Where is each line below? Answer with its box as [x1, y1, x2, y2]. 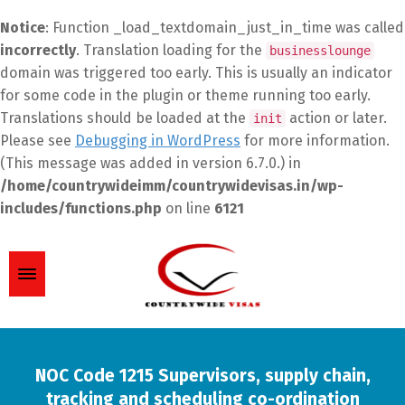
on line [162, 200, 214, 217]
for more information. [240, 132, 390, 149]
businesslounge [269, 43, 371, 58]
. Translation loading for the [76, 42, 266, 59]
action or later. [286, 109, 387, 127]
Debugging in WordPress [75, 132, 240, 149]
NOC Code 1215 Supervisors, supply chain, [34, 365, 371, 386]
